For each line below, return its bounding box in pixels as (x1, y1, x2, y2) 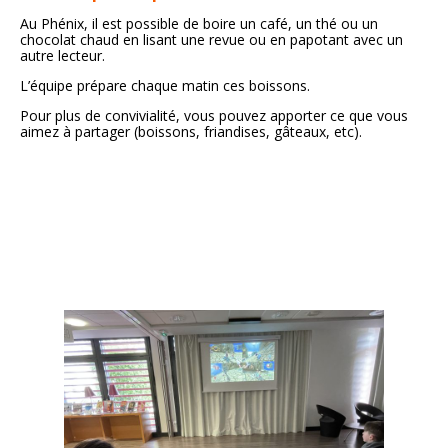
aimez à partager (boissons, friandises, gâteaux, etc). (20, 122, 362, 142)
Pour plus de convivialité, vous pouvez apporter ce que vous (20, 106, 408, 126)
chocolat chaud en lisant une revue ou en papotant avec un (20, 30, 403, 50)
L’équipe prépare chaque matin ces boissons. (20, 76, 310, 96)
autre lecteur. (20, 46, 105, 66)
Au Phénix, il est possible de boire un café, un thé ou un (20, 14, 378, 34)
